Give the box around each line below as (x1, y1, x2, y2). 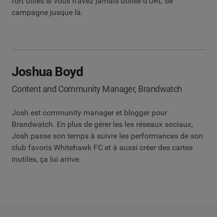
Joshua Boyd (12, 63, 83, 79)
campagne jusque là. (12, 7, 83, 17)
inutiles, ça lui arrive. (12, 154, 81, 164)
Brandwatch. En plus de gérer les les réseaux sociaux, (12, 119, 193, 129)
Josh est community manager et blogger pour (12, 108, 167, 117)
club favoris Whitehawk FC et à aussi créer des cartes (12, 142, 193, 152)
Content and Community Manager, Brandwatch (12, 83, 182, 94)
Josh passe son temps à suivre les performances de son (12, 131, 203, 140)
